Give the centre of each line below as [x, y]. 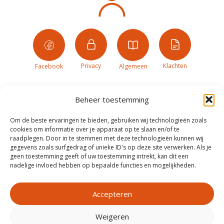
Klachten [175, 65]
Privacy [91, 65]
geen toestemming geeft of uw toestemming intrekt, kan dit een [99, 156]
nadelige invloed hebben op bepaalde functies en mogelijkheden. [103, 165]
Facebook [49, 66]
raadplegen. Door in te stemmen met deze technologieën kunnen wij [107, 138]
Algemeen [133, 66]
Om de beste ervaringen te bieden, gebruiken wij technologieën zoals [108, 120]
